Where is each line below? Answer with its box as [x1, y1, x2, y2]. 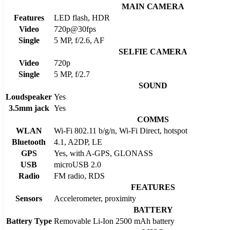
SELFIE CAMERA [119, 47, 187, 56]
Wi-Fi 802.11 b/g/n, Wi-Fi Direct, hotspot [54, 126, 187, 135]
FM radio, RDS [54, 171, 105, 180]
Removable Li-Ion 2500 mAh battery [54, 216, 175, 225]
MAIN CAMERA [122, 2, 184, 11]
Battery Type [6, 216, 52, 225]
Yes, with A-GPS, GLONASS [54, 148, 153, 158]
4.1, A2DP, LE [54, 137, 102, 146]
